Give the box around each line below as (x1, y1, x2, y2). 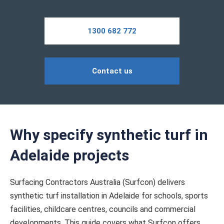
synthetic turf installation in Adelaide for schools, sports (10, 191, 208, 200)
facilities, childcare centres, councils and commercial (10, 204, 195, 214)
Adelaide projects (10, 146, 129, 164)
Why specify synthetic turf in (10, 126, 208, 143)
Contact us (91, 66, 132, 75)
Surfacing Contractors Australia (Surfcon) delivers (10, 177, 185, 187)
